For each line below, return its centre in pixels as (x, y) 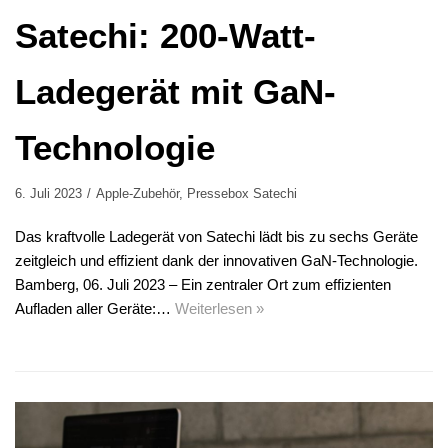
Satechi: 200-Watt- (165, 35)
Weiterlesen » (219, 308)
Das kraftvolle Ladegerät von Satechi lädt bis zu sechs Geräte (216, 236)
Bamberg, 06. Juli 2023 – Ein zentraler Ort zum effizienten (203, 284)
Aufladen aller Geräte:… (95, 308)
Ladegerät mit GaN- (175, 91)
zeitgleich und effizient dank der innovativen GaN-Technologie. (216, 260)
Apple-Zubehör (137, 193)
